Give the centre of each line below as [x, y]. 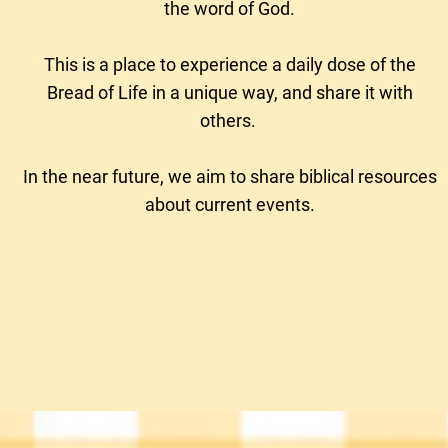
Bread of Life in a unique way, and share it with [229, 92]
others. [229, 120]
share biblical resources [341, 176]
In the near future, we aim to [134, 176]
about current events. [229, 204]
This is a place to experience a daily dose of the [229, 64]
